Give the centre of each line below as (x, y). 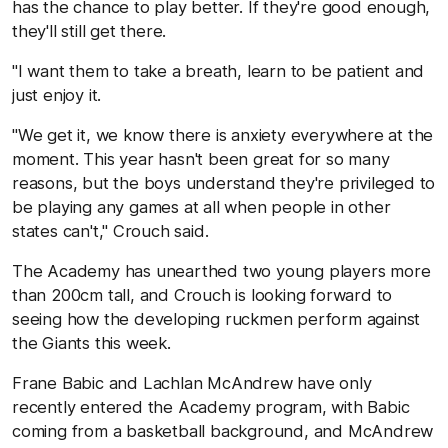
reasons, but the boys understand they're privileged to (224, 182)
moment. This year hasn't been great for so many (201, 158)
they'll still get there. (89, 30)
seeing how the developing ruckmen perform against (216, 318)
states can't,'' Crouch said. (110, 230)
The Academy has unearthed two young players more (221, 270)
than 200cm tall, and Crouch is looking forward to (202, 294)
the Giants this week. (91, 342)
